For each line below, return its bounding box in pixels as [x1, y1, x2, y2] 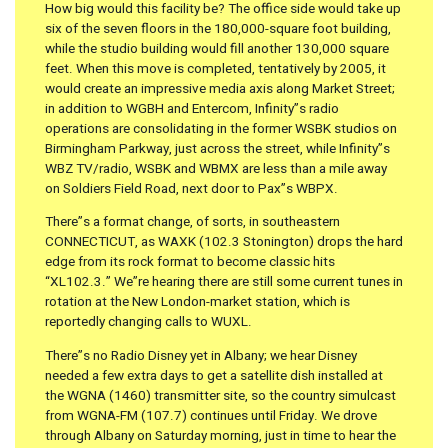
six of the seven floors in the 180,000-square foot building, [45, 18, 391, 39]
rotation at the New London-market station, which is [45, 292, 350, 313]
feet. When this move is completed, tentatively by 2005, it [45, 58, 386, 79]
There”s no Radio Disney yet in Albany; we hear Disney [45, 346, 357, 367]
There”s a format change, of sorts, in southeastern [45, 212, 340, 233]
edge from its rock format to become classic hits [45, 252, 335, 273]
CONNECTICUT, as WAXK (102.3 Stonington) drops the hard [45, 232, 403, 253]
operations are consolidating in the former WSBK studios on [45, 118, 397, 139]
